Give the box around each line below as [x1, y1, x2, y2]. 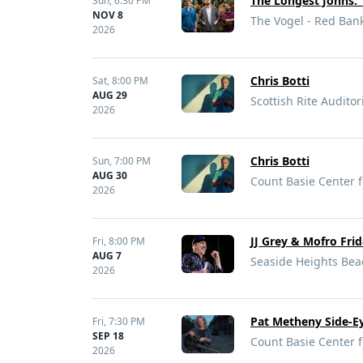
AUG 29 [92, 88, 127, 102]
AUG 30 [92, 169, 127, 182]
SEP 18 [92, 329, 124, 343]
